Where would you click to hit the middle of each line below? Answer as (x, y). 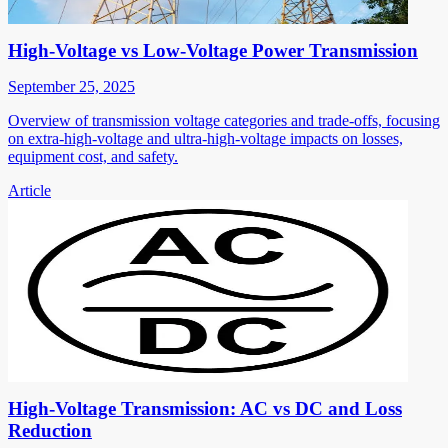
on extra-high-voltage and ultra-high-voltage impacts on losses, (205, 138)
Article (29, 190)
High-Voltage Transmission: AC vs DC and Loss (205, 408)
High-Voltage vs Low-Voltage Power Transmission (213, 50)
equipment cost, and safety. (93, 156)
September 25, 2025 (71, 86)
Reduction (50, 430)
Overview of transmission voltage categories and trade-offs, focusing (224, 120)
